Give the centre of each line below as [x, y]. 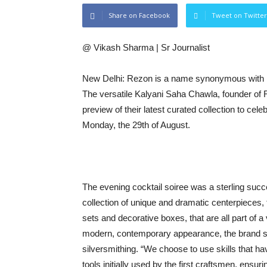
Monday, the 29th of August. [136, 125]
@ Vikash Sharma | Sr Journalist [146, 48]
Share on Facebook [139, 15]
